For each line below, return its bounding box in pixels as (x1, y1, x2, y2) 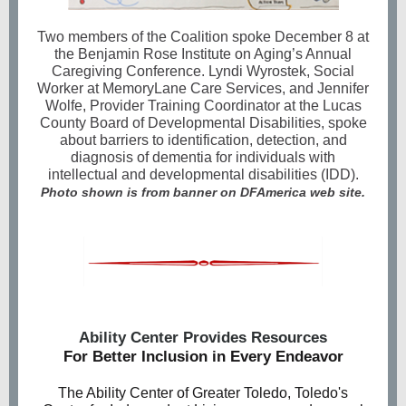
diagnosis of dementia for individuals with (71, 150, 335, 165)
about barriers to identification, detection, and (59, 132, 347, 148)
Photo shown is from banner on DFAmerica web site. (41, 185, 365, 199)
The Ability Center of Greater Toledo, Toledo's (58, 385, 348, 401)
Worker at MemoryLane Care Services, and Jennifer (37, 81, 369, 96)
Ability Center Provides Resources (79, 329, 327, 346)
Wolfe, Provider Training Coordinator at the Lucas (44, 98, 362, 113)
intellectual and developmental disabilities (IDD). (47, 167, 359, 182)
